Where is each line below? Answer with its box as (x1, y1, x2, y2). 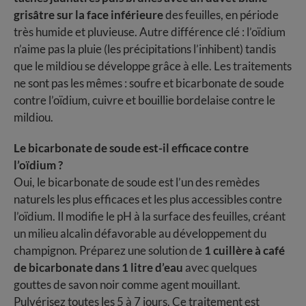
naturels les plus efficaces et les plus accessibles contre (14, 192, 282, 207)
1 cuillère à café (204, 243, 285, 258)
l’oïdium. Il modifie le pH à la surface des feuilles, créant (14, 209, 286, 224)
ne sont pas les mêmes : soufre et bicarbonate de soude (14, 76, 284, 91)
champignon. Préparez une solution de (14, 243, 204, 258)
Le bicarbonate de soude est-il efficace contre (14, 141, 249, 156)
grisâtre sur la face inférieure (14, 8, 163, 23)
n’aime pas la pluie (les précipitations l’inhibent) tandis (14, 42, 276, 57)
